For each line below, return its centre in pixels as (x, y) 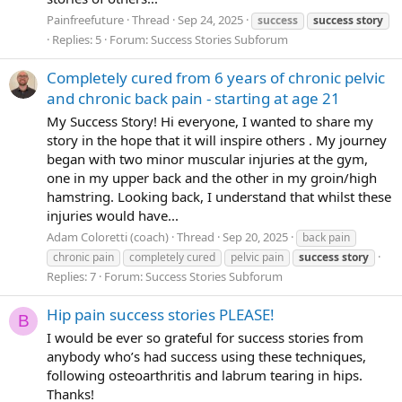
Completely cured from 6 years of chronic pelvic (216, 78)
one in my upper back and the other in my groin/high (212, 178)
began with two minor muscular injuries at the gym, (207, 159)
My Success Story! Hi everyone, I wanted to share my (210, 122)
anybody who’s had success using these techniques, (206, 356)
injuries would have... (113, 216)
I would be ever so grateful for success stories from (205, 337)
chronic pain (83, 257)
